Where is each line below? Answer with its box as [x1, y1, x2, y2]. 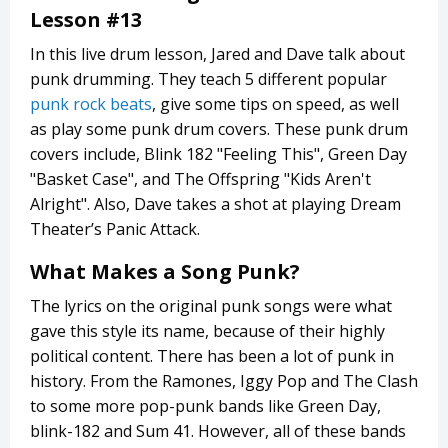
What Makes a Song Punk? [30, 258, 300, 286]
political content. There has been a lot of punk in [30, 345, 394, 368]
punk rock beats [30, 93, 152, 116]
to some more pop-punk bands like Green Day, [30, 395, 381, 418]
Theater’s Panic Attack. [30, 218, 200, 241]
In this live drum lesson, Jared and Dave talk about [30, 43, 405, 66]
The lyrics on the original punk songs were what [30, 295, 392, 318]
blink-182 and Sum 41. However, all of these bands [30, 420, 406, 443]
